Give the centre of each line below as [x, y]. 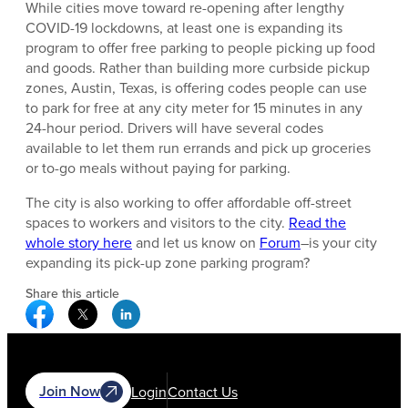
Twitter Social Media [160, 309]
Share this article [72, 294]
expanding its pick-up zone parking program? [168, 263]
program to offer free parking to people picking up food [200, 48]
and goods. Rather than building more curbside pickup [198, 68]
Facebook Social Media [127, 309]
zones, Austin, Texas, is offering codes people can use [196, 88]
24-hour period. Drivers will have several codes [174, 128]
